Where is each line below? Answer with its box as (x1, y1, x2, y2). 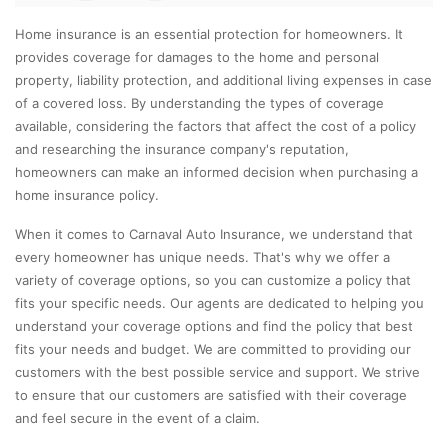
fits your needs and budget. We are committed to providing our (15, 340, 411, 357)
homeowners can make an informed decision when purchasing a (15, 163, 418, 180)
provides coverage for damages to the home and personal (15, 48, 379, 65)
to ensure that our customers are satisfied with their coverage (15, 386, 407, 403)
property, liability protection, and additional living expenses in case (15, 71, 432, 88)
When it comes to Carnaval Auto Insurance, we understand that (15, 225, 413, 242)
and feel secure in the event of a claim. (15, 409, 260, 426)
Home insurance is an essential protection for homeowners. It (15, 25, 403, 42)
